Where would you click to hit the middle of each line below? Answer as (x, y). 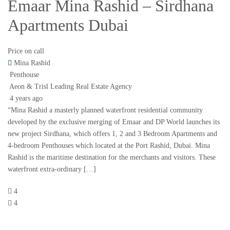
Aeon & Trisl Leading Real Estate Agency (71, 87)
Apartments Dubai (68, 25)
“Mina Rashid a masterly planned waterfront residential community (105, 110)
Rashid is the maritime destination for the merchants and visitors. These (112, 158)
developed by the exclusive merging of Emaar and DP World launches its (114, 122)
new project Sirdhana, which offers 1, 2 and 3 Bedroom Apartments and (112, 134)
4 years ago (25, 99)
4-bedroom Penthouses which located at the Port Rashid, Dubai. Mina (109, 146)
